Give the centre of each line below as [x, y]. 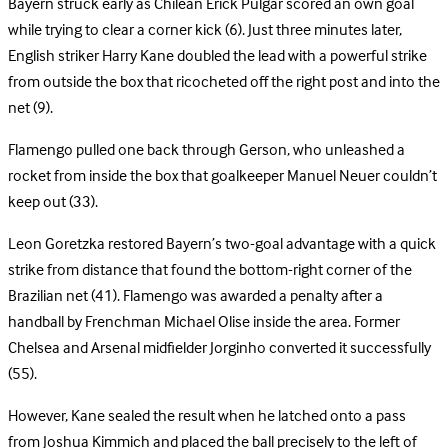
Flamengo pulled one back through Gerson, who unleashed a [206, 151]
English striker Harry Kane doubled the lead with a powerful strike [217, 57]
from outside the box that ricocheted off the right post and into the [224, 83]
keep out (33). [53, 203]
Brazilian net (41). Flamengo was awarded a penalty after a [195, 297]
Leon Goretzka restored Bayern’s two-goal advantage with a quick [222, 245]
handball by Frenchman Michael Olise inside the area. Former [204, 323]
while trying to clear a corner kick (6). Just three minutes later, [205, 31]
